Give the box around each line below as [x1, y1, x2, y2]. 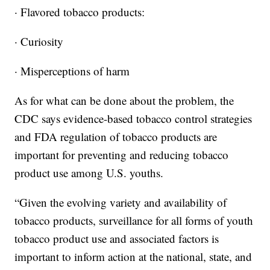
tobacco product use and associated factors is [14, 231, 219, 246]
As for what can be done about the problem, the [14, 93, 234, 108]
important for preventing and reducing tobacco [14, 147, 229, 163]
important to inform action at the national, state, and [14, 249, 253, 265]
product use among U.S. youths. [14, 165, 164, 181]
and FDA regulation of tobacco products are [14, 129, 218, 145]
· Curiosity [14, 34, 64, 49]
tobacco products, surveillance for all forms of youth [14, 213, 254, 228]
